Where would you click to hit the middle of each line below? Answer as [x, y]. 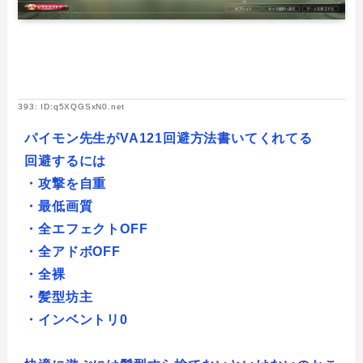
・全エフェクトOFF [86, 229]
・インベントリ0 [76, 320]
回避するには [66, 161]
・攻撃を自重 [66, 184]
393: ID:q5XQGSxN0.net [72, 107]
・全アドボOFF [73, 252]
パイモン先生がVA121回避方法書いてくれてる [169, 139]
